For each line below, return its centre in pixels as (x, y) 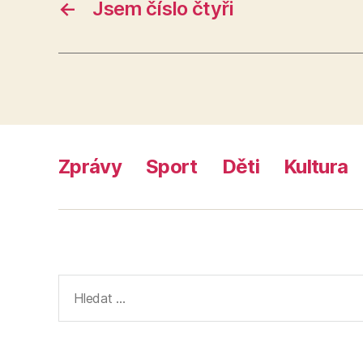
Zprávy (90, 167)
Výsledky (87, 284)
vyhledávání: (101, 304)
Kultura (316, 167)
